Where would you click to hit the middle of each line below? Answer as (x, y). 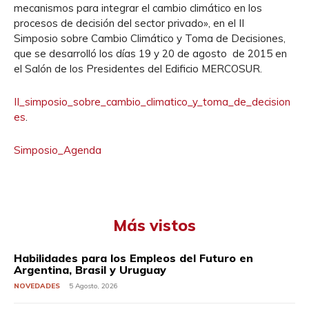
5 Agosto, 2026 (93, 286)
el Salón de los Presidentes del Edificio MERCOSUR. (138, 69)
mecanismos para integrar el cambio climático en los (138, 8)
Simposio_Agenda (58, 150)
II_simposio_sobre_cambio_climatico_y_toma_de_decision (152, 102)
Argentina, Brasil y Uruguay (90, 270)
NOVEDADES (37, 286)
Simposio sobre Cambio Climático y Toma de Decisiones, (150, 38)
